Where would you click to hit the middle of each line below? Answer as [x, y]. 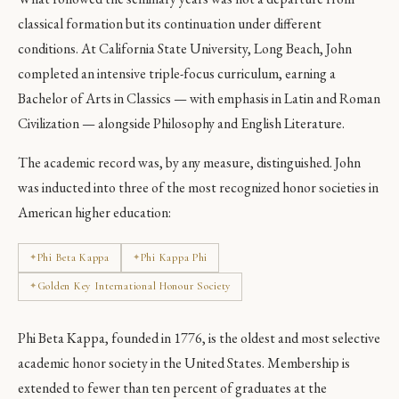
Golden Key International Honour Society [134, 286]
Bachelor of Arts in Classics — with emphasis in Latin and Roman [199, 98]
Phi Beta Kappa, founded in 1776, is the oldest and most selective [199, 338]
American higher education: [94, 212]
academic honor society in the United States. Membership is [184, 363]
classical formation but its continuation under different [170, 23]
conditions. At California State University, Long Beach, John [185, 48]
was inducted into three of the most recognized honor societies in [198, 187]
